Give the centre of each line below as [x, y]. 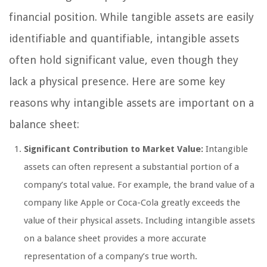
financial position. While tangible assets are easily [131, 17]
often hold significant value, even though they [124, 60]
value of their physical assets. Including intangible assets [139, 220]
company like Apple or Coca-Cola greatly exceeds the [132, 202]
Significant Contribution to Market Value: [114, 149]
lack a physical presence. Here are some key [117, 81]
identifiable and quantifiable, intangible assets [124, 38]
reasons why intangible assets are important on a [131, 103]
